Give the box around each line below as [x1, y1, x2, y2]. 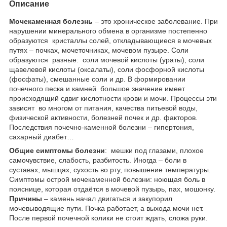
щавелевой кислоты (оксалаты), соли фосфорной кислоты [9, 65, 204, 73]
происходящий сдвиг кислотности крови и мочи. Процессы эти [9, 94, 217, 102]
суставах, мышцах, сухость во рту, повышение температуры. [9, 165, 211, 174]
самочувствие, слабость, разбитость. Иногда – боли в [9, 156, 186, 164]
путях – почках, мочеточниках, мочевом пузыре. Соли [9, 46, 188, 54]
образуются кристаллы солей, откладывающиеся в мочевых [9, 36, 212, 45]
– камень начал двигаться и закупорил [42, 194, 172, 203]
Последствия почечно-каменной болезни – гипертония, [9, 123, 194, 131]
